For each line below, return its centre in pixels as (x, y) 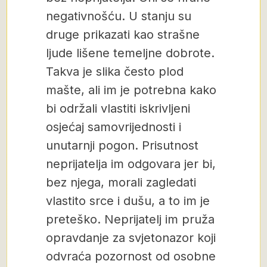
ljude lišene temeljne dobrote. (130, 53)
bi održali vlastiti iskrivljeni (118, 108)
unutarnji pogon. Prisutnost (122, 145)
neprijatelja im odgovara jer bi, (131, 164)
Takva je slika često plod (115, 72)
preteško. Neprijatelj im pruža (130, 219)
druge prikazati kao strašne (123, 35)
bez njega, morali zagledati (121, 182)
